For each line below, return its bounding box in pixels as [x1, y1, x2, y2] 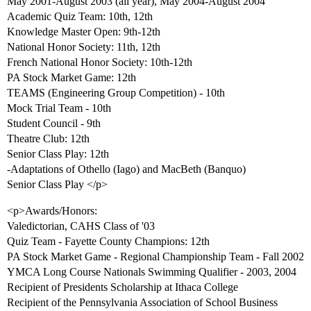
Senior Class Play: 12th [7, 148, 109, 160]
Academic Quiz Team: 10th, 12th [7, 10, 153, 23]
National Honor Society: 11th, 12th [7, 41, 160, 53]
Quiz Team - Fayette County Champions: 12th [7, 235, 210, 248]
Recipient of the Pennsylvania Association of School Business [7, 296, 278, 309]
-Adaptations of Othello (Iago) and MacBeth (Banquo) [7, 163, 246, 176]
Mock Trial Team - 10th [7, 102, 111, 115]
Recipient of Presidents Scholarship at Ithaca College [7, 281, 238, 294]
